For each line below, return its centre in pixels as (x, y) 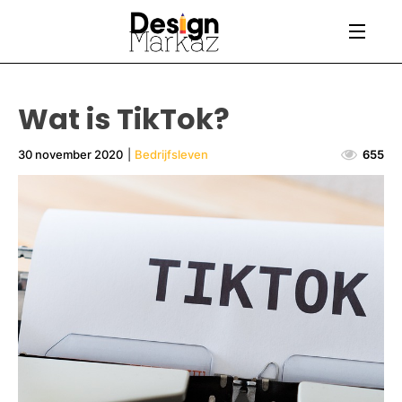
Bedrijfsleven (172, 154)
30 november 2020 (70, 154)
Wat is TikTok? (124, 118)
